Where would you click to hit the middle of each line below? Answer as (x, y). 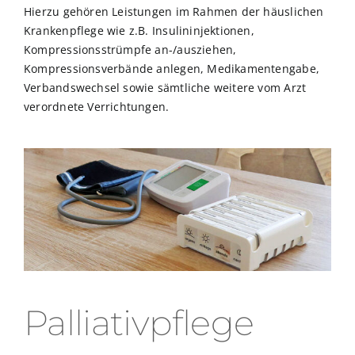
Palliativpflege (139, 323)
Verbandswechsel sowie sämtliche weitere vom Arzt (165, 87)
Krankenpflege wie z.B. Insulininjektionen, (139, 30)
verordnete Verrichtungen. (97, 106)
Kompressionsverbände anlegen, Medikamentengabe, (172, 68)
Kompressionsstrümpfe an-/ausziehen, (130, 49)
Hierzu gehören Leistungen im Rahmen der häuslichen (174, 11)
